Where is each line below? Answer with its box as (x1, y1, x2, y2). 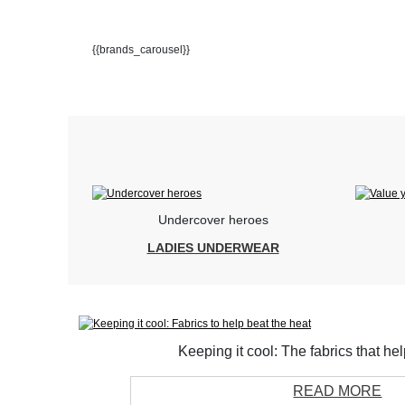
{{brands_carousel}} (92, 43, 190, 57)
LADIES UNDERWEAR (146, 240, 279, 256)
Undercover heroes (157, 212, 268, 228)
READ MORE (293, 383, 382, 400)
